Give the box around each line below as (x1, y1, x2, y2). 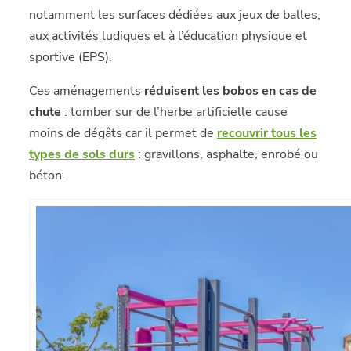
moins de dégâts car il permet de (29, 125, 218, 142)
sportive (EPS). (29, 49, 113, 66)
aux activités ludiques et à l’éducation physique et (29, 27, 308, 45)
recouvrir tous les (217, 125, 317, 142)
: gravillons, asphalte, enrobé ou (135, 146, 319, 163)
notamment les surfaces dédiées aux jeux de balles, (29, 6, 321, 24)
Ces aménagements (29, 82, 145, 100)
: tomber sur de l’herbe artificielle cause (61, 103, 288, 121)
